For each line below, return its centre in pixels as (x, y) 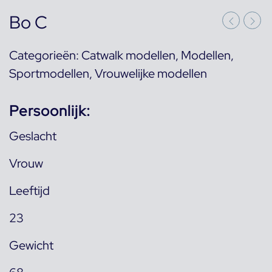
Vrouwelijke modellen (151, 74)
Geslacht (33, 136)
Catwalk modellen (128, 56)
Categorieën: (45, 56)
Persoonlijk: (50, 111)
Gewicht (31, 246)
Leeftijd (29, 191)
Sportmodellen (49, 74)
